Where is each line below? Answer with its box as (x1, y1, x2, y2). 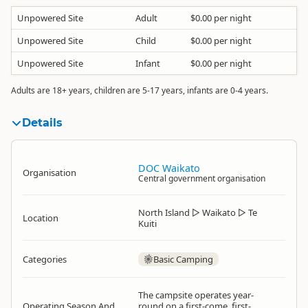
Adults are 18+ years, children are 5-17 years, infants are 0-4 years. (11, 85, 268, 96)
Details (22, 116, 63, 129)
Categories (23, 253, 67, 265)
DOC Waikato (138, 162, 200, 175)
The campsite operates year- (138, 289, 254, 301)
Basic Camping (153, 253, 214, 265)
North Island (138, 206, 190, 219)
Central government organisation (138, 173, 265, 184)
